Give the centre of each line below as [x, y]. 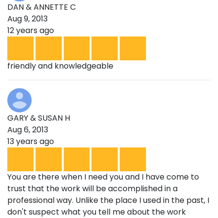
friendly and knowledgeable [60, 66]
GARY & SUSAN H [39, 118]
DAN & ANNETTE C [42, 7]
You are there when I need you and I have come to [103, 177]
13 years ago [31, 141]
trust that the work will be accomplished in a [92, 189]
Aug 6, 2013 [28, 130]
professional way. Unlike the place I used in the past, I [108, 200]
